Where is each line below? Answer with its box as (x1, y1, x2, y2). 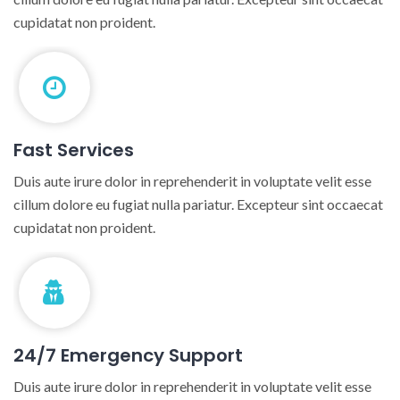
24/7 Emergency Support (13, 342, 243, 368)
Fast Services (13, 137, 134, 162)
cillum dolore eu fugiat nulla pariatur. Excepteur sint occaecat (13, 195, 383, 212)
